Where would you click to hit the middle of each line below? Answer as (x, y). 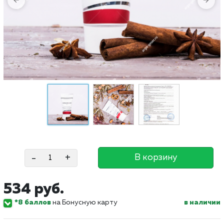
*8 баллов (33, 202)
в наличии (202, 202)
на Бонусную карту (84, 202)
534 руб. (34, 189)
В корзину (156, 157)
